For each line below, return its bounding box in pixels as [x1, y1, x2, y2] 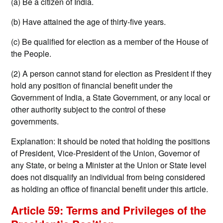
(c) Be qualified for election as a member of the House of [11, 36, 209, 48]
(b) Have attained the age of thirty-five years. [11, 16, 166, 28]
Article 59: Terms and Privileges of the [11, 202, 207, 219]
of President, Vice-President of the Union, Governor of [11, 147, 200, 159]
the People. [11, 48, 52, 60]
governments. [11, 115, 59, 127]
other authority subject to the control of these [11, 104, 166, 115]
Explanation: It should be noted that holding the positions [11, 135, 211, 147]
